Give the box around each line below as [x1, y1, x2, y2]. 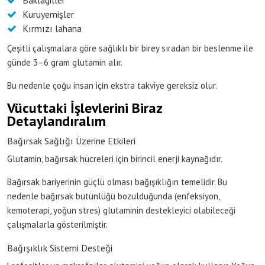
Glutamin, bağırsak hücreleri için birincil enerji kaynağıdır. [7, 153, 222, 164]
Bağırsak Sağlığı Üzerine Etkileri [7, 134, 135, 147]
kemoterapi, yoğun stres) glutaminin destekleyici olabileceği [7, 204, 235, 216]
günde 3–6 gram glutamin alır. [7, 56, 122, 68]
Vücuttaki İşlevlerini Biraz [7, 98, 162, 117]
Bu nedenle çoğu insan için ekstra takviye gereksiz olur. [7, 79, 217, 91]
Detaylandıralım [7, 111, 106, 130]
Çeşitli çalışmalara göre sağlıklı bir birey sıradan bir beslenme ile [7, 42, 253, 54]
